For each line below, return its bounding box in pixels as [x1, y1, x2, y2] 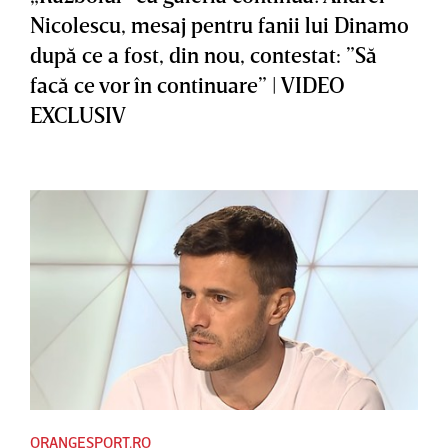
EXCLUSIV [30, 101, 126, 129]
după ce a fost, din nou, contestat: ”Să [30, 41, 377, 69]
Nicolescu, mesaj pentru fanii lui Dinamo [30, 11, 409, 39]
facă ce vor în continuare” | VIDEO [30, 71, 345, 99]
